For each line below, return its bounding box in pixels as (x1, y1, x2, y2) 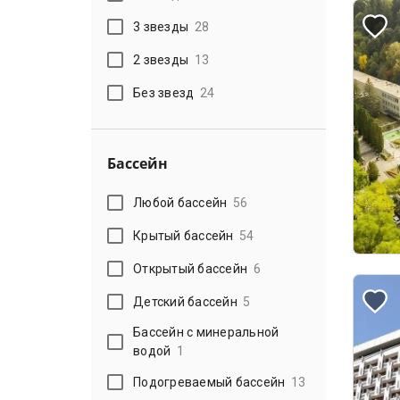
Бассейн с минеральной (133, 325, 279, 339)
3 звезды (133, 19, 189, 34)
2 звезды (133, 52, 189, 67)
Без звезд (133, 85, 195, 100)
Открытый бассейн (133, 261, 248, 276)
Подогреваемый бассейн (133, 374, 286, 389)
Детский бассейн (133, 294, 237, 309)
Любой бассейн (133, 195, 228, 210)
